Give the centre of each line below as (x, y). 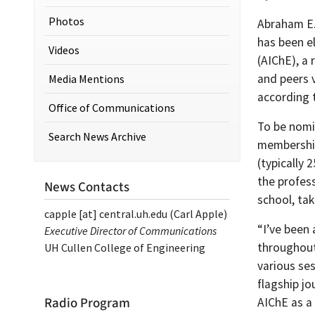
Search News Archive (97, 136)
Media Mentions (86, 79)
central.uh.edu (133, 214)
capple (60, 214)
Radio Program (87, 303)
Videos (64, 50)
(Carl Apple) (197, 214)
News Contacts (87, 187)
